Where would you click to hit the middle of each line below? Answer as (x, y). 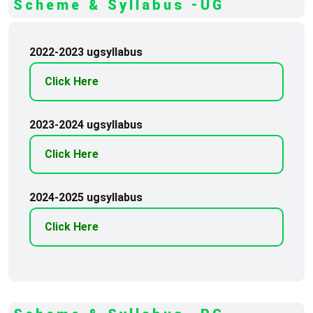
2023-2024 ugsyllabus (86, 125)
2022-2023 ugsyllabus (86, 52)
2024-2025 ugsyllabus (86, 197)
